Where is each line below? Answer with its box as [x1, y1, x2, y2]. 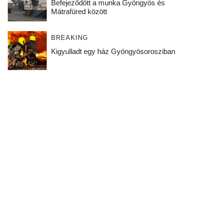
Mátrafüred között [51, 7, 107, 16]
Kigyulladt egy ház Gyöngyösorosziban [51, 47, 175, 55]
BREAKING [51, 34, 88, 41]
